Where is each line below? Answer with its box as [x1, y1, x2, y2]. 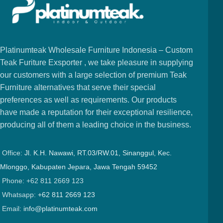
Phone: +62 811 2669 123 [2, 177, 84, 185]
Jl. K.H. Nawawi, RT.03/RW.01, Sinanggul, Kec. [24, 149, 172, 157]
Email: [2, 205, 23, 213]
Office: [2, 149, 24, 157]
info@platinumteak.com [23, 205, 98, 213]
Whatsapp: [2, 191, 38, 199]
